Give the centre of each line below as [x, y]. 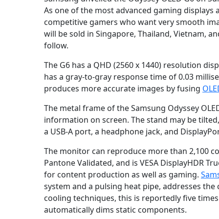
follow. [56, 46]
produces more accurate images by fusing [123, 89]
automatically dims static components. [115, 210]
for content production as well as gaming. [122, 175]
